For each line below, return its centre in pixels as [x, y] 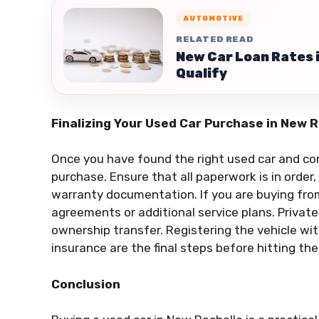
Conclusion [86, 284]
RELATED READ [215, 40]
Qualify [202, 74]
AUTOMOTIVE [213, 19]
